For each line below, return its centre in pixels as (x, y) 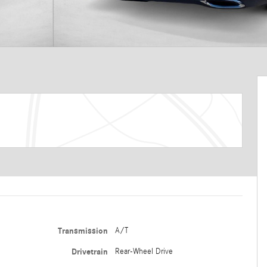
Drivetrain (89, 252)
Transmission (83, 231)
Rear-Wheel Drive (144, 252)
